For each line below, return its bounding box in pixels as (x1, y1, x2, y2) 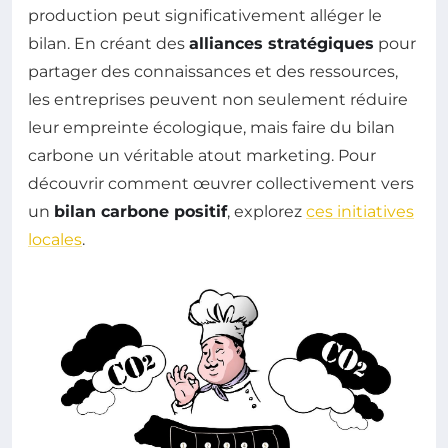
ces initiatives (306, 202, 414, 222)
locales (28, 230, 82, 250)
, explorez (227, 202, 306, 222)
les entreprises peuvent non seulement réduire (28, 90, 408, 110)
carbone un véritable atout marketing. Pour (28, 146, 376, 166)
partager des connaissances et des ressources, (28, 62, 398, 82)
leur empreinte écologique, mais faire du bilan (28, 118, 395, 138)
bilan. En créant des (28, 34, 189, 54)
